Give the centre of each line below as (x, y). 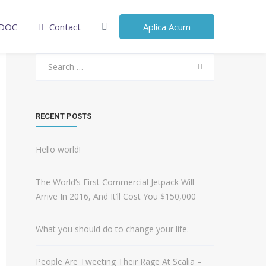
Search (48, 60)
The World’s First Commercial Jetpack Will (115, 182)
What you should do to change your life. (112, 229)
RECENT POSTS (64, 116)
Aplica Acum (167, 27)
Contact (65, 27)
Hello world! (58, 149)
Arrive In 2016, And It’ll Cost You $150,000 (116, 196)
